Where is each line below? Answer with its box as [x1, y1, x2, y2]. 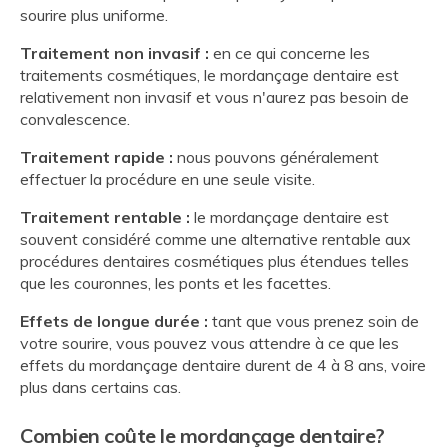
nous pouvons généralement [173, 147, 379, 168]
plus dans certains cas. [20, 377, 181, 398]
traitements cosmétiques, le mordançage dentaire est [20, 65, 399, 86]
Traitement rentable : [20, 207, 190, 228]
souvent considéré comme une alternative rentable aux [20, 229, 411, 250]
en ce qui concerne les [209, 43, 370, 64]
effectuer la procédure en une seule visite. [20, 169, 319, 190]
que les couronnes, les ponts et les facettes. [20, 273, 331, 294]
